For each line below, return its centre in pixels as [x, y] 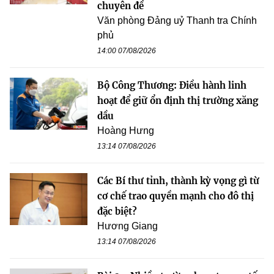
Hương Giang [128, 226]
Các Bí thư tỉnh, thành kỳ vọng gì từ [178, 180]
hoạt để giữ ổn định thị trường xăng [178, 100]
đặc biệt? [117, 211]
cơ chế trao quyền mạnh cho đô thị [176, 196]
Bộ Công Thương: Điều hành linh [172, 85]
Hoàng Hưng [126, 130]
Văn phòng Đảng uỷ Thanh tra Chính [177, 20]
